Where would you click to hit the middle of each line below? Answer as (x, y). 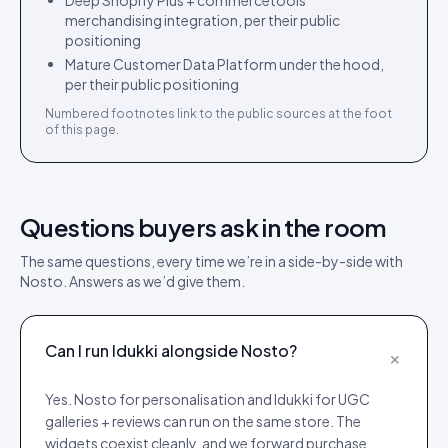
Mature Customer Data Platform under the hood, (224, 64)
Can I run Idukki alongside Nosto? (171, 350)
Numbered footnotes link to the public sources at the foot (218, 113)
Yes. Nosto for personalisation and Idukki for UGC (207, 399)
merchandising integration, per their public (202, 20)
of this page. (82, 129)
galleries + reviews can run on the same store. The (203, 421)
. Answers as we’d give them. (154, 281)
